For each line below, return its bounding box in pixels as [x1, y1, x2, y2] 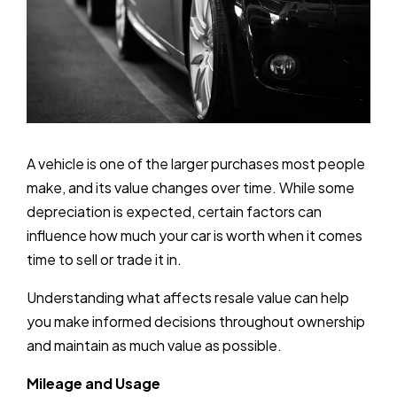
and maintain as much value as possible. [27, 335, 282, 354]
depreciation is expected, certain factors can [27, 201, 322, 221]
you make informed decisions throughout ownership [27, 311, 365, 331]
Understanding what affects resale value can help [27, 287, 349, 307]
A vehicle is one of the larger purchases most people [27, 153, 365, 173]
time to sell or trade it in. [27, 249, 182, 269]
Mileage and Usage [27, 373, 160, 393]
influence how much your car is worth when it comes [27, 225, 362, 245]
